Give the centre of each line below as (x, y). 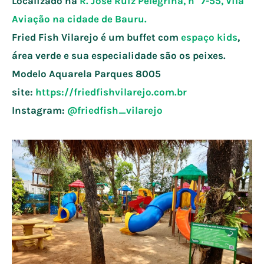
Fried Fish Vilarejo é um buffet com (96, 37)
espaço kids (209, 37)
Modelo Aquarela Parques (74, 74)
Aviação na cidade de (63, 19)
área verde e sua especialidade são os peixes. (119, 55)
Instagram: (39, 110)
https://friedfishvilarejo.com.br (111, 92)
